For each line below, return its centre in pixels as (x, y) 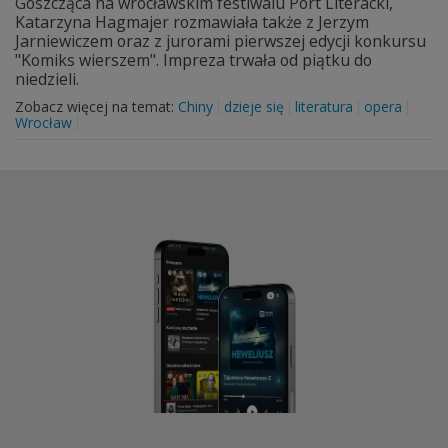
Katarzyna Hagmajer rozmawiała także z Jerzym (192, 22)
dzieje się (254, 106)
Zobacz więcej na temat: (96, 106)
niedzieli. (47, 79)
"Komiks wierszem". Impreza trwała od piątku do (193, 60)
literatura (324, 106)
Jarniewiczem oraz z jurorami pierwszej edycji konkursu (220, 41)
